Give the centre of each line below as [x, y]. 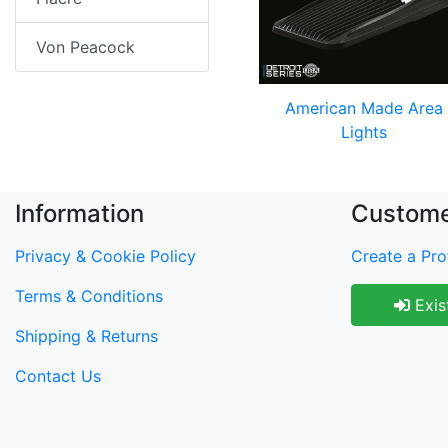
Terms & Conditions [89, 296]
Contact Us [58, 376]
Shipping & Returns [86, 336]
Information [79, 213]
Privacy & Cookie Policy [105, 256]
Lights [364, 132]
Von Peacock [85, 47]
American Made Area [364, 108]
